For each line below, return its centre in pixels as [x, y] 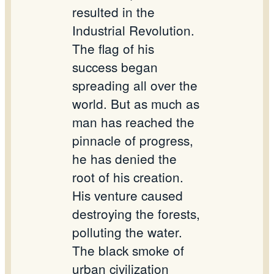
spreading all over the [135, 85]
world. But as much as [136, 104]
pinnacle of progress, [133, 140]
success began [115, 67]
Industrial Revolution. [133, 30]
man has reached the [133, 122]
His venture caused [128, 195]
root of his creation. [128, 177]
